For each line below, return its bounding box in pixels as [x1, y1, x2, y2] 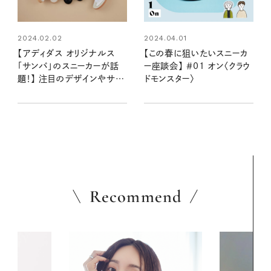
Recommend [89, 186, 182, 207]
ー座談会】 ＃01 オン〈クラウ [143, 62, 251, 71]
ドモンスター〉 [143, 74, 195, 83]
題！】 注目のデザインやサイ [17, 74, 123, 83]
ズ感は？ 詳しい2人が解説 [17, 87, 119, 96]
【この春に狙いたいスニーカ [143, 49, 248, 58]
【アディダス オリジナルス [17, 49, 115, 58]
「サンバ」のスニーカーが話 [17, 62, 119, 71]
